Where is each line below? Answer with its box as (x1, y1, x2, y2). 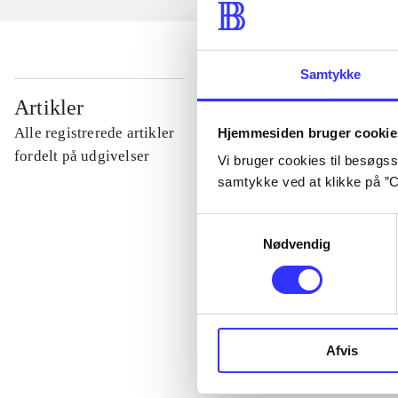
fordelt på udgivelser (14, 147, 150, 165)
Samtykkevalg (196, 215, 282, 231)
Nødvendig (262, 236, 331, 252)
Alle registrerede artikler (14, 124, 175, 142)
